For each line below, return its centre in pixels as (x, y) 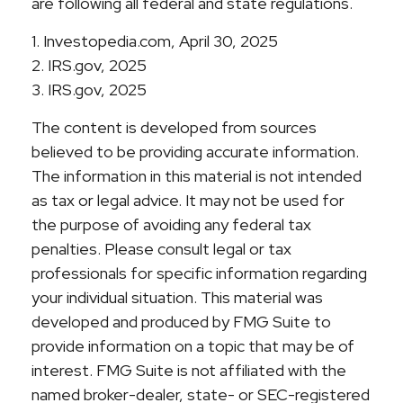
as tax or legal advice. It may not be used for (188, 200)
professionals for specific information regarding (199, 273)
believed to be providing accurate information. (195, 152)
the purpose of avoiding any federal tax (171, 224)
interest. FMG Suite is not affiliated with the (189, 370)
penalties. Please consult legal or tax (161, 249)
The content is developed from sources (174, 127)
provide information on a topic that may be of (193, 346)
